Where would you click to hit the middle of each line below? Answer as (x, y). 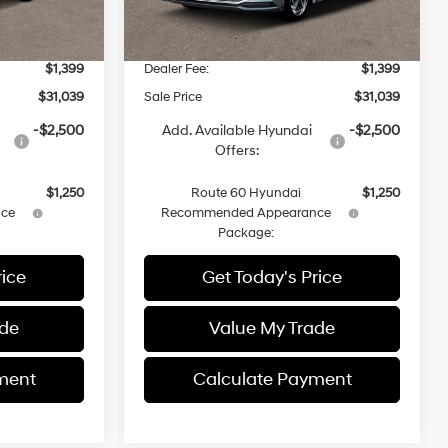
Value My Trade (272, 328)
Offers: (236, 150)
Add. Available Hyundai (236, 130)
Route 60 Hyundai (246, 192)
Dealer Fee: (177, 68)
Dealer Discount (191, 40)
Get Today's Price (272, 277)
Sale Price (173, 96)
